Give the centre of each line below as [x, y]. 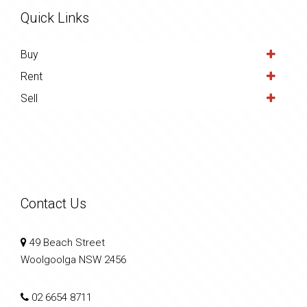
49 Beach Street [66, 243]
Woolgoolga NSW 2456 [73, 260]
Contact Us [53, 204]
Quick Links [55, 18]
